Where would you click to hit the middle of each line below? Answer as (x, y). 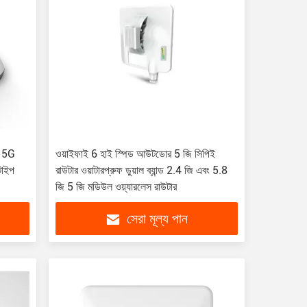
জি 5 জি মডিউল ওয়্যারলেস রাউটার (116, 187)
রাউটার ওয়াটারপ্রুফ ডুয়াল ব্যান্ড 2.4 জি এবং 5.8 (141, 170)
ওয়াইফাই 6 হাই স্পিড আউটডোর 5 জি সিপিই (135, 154)
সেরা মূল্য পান (158, 220)
